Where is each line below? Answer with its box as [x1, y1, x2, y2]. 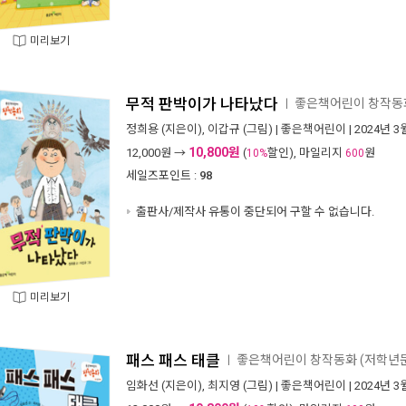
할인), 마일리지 [267, 146, 345, 159]
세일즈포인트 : [126, 169, 197, 182]
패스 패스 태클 [126, 352, 220, 370]
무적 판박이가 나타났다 [126, 95, 278, 113]
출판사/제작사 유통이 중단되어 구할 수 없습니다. [133, 205, 374, 218]
